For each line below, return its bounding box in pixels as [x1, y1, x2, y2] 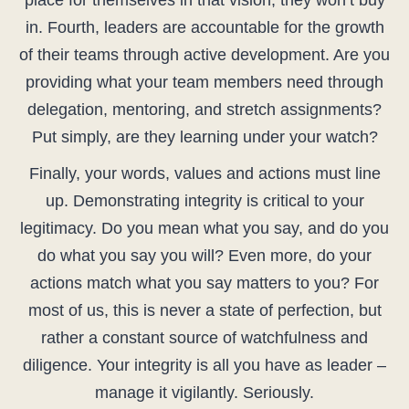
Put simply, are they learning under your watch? [31, 128, 378, 147]
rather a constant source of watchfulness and [41, 329, 368, 348]
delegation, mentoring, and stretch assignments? [27, 100, 382, 120]
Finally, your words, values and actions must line [28, 164, 381, 184]
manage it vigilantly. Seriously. [95, 383, 314, 403]
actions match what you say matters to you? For [30, 274, 379, 293]
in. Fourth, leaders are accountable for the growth [25, 18, 384, 37]
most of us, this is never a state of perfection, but [27, 301, 382, 320]
